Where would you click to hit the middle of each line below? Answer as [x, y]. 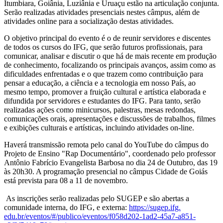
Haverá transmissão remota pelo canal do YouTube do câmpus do [106, 144]
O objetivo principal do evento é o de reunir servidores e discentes [107, 38]
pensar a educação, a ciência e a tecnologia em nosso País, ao [100, 83]
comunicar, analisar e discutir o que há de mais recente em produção [110, 56]
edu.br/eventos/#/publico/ [44, 216]
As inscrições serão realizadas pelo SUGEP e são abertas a [97, 198]
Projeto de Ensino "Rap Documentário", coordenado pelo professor [110, 153]
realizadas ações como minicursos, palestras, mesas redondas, [100, 110]
